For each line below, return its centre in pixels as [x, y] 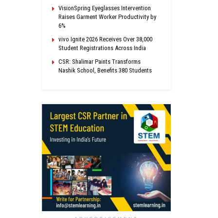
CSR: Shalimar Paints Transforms [100, 61]
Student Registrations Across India [102, 48]
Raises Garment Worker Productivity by [107, 17]
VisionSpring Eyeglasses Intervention [105, 8]
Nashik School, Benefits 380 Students [105, 70]
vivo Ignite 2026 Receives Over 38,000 [105, 39]
